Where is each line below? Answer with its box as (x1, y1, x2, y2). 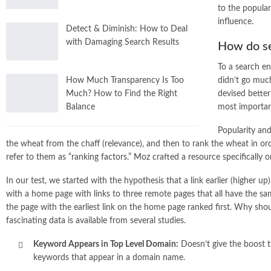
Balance (66, 103, 95, 112)
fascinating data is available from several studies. (6, 216, 186, 225)
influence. (218, 17, 253, 26)
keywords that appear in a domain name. (33, 253, 185, 262)
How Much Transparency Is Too (66, 76, 184, 85)
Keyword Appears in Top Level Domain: (33, 240, 178, 249)
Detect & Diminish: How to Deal (66, 24, 188, 33)
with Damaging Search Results (66, 38, 179, 47)
